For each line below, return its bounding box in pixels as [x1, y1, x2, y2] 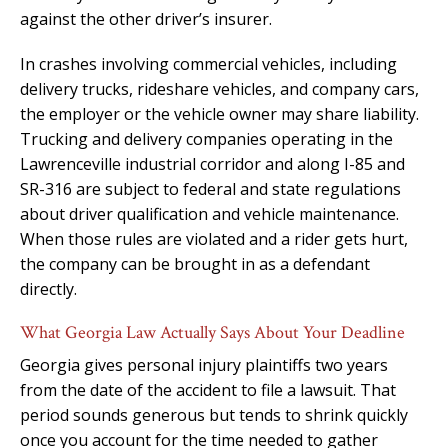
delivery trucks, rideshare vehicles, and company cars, [20, 77, 419, 100]
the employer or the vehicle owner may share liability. [20, 102, 419, 125]
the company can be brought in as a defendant [20, 252, 370, 275]
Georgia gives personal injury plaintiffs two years [20, 353, 388, 376]
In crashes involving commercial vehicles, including [20, 52, 397, 75]
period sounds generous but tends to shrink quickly [20, 403, 408, 426]
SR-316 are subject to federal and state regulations [20, 177, 401, 200]
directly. [20, 277, 77, 300]
